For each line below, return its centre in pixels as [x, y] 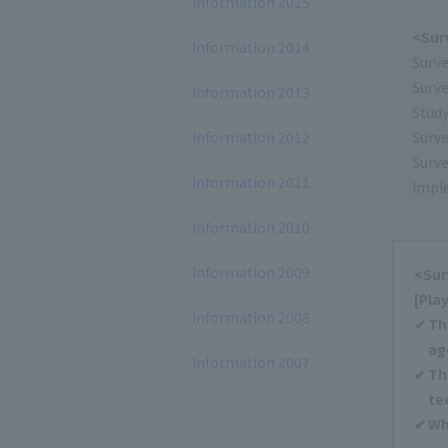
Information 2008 [251, 317]
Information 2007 [251, 362]
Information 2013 [251, 92]
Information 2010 [251, 227]
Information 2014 [251, 47]
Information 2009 [251, 272]
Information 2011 [251, 182]
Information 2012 [251, 137]
